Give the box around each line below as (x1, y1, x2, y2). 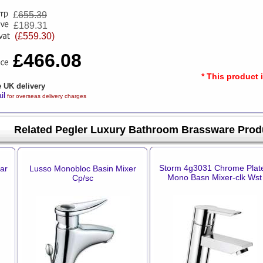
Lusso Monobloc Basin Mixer (29, 164, 136, 173)
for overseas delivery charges (5, 93, 86, 99)
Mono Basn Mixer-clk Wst (167, 173, 262, 182)
